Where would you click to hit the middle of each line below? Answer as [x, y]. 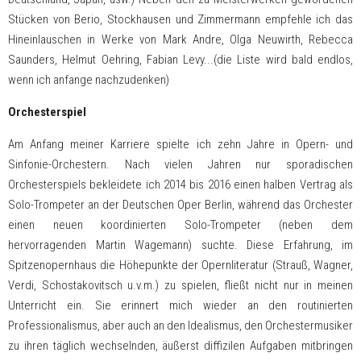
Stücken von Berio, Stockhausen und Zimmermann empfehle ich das [180, 19]
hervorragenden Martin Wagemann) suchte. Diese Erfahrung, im [180, 245]
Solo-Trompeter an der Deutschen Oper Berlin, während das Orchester [180, 205]
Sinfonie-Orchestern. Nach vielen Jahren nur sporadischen [180, 164]
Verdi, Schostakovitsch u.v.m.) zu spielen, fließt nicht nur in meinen [180, 285]
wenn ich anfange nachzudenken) [89, 80]
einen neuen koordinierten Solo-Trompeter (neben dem [180, 225]
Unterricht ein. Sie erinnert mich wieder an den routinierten [180, 305]
